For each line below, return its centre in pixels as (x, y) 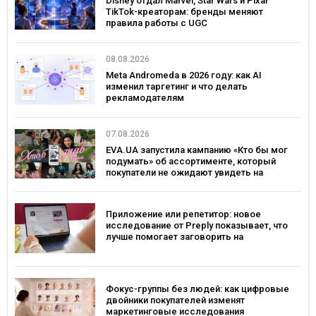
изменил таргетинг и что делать (177, 86)
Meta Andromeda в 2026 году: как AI (184, 75)
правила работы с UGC (157, 23)
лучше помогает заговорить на (175, 237)
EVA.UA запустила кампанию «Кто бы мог (197, 150)
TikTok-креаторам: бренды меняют (184, 12)
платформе (131, 183)
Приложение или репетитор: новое (183, 214)
